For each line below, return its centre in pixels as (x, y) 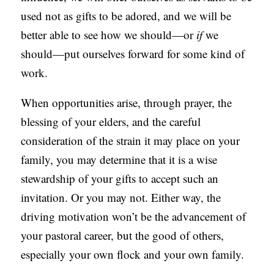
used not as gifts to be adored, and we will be (126, 16)
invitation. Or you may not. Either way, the (121, 198)
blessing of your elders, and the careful (111, 122)
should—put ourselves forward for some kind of (133, 54)
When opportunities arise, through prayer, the (127, 103)
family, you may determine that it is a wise (119, 160)
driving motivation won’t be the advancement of (134, 217)
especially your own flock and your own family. (133, 254)
